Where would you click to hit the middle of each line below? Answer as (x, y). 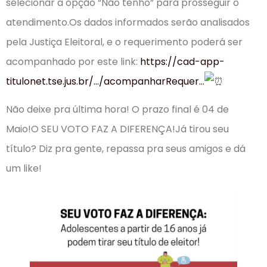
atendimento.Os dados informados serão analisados (128, 22)
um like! (24, 168)
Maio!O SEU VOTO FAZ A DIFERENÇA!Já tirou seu (117, 129)
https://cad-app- (182, 61)
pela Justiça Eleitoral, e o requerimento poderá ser (124, 42)
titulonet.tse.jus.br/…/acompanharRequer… (105, 81)
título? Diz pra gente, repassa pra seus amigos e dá (126, 148)
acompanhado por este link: (73, 61)
